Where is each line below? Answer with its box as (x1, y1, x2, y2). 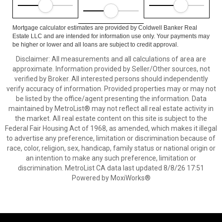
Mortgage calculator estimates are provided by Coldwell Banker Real (12, 24, 197, 31)
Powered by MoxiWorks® (71, 174, 151, 182)
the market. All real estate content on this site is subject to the (15, 114, 207, 122)
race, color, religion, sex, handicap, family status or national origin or (6, 144, 216, 152)
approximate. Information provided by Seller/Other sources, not (12, 65, 210, 73)
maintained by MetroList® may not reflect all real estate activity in (8, 105, 214, 112)
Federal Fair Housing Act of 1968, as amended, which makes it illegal (5, 124, 217, 132)
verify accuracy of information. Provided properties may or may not (6, 85, 216, 93)
